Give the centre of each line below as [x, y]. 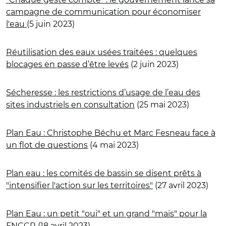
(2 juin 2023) [154, 64]
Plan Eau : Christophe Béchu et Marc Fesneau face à [111, 133]
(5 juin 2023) [51, 24]
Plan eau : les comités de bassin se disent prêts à [104, 173]
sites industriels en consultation [70, 104]
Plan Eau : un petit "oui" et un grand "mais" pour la [106, 213]
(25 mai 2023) [162, 104]
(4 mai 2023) [113, 145]
